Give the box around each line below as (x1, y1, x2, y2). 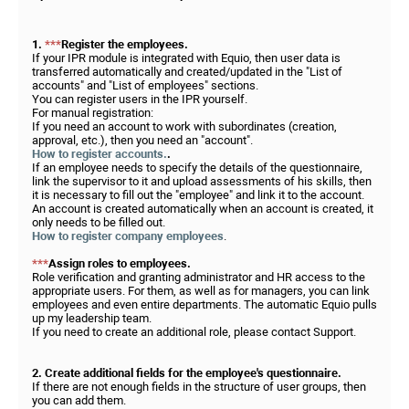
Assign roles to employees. (48, 257, 191, 270)
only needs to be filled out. (32, 215, 165, 229)
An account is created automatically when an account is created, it (32, 202, 373, 215)
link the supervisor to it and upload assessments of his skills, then (32, 174, 372, 188)
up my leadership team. (32, 311, 152, 325)
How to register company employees (32, 229, 224, 243)
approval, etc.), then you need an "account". (32, 133, 253, 147)
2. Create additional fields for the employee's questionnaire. (32, 366, 341, 380)
